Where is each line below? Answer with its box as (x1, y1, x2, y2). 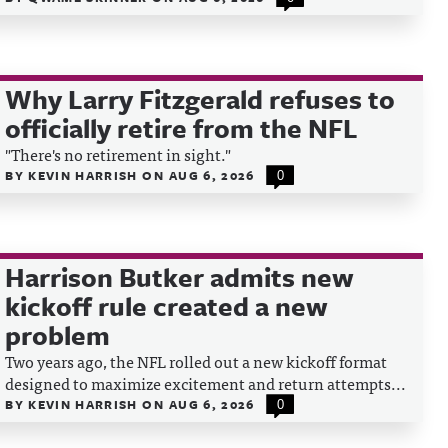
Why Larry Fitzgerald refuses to (5, 80, 396, 118)
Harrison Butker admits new (5, 258, 355, 296)
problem (5, 316, 111, 354)
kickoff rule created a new (5, 287, 329, 325)
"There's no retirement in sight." (5, 141, 232, 167)
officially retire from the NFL (5, 109, 359, 147)
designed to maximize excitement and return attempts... (5, 370, 407, 396)
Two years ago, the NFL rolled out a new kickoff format (5, 348, 388, 374)
